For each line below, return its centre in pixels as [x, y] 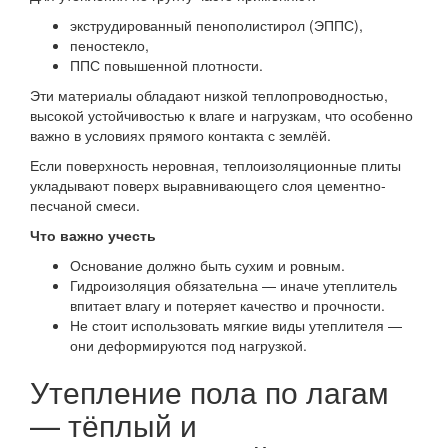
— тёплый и [113, 424]
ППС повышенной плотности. [166, 65]
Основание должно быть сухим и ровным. [207, 265]
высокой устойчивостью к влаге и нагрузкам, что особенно [221, 115]
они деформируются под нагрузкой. [188, 345]
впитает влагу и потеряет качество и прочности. [227, 305]
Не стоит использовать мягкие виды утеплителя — [236, 325]
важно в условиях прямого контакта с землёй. [180, 135]
